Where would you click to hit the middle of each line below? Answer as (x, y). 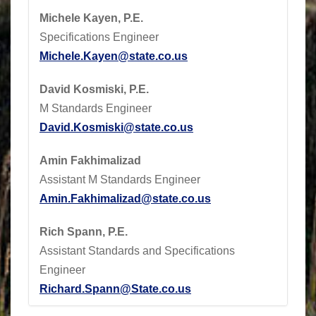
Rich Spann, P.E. (84, 231)
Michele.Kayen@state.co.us (114, 56)
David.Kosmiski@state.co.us (116, 127)
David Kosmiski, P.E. (94, 89)
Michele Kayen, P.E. (91, 18)
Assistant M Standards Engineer (120, 179)
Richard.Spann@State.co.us (115, 288)
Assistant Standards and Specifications (137, 250)
